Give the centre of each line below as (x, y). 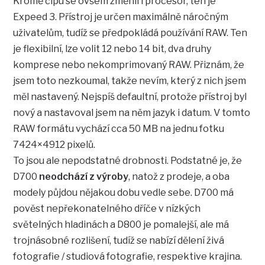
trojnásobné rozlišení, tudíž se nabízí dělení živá (119, 241)
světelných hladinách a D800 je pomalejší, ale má (121, 225)
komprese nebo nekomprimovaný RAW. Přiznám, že (129, 65)
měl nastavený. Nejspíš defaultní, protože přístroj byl (130, 97)
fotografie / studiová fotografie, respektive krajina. (128, 257)
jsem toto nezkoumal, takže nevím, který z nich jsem (130, 81)
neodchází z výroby (84, 177)
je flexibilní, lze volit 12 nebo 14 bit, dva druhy (112, 49)
